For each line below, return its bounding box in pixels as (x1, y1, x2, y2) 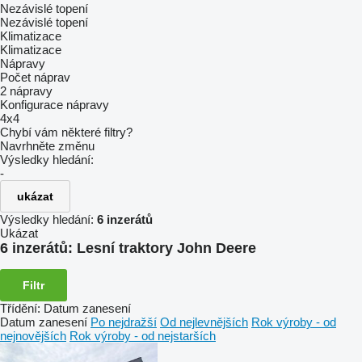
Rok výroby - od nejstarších (69, 328, 216, 343)
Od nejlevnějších (160, 314, 248, 329)
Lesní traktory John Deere (77, 240, 256, 256)
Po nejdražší (90, 314, 157, 329)
